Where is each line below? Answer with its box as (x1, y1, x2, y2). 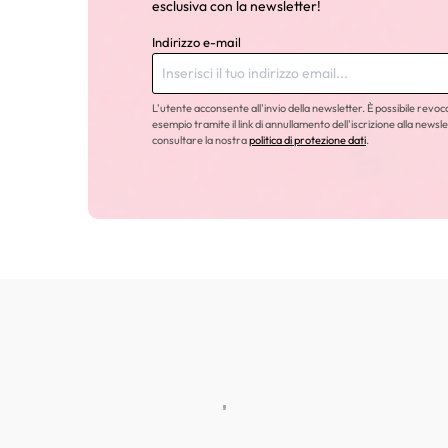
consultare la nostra (152, 133, 249, 147)
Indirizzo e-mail (152, 34, 241, 50)
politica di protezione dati (249, 133, 366, 147)
